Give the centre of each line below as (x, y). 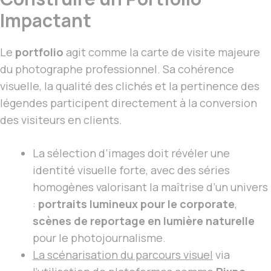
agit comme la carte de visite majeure (162, 52)
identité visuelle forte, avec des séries (131, 170)
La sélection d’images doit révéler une (131, 153)
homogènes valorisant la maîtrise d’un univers (150, 187)
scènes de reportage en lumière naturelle (144, 221)
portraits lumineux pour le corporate (136, 204)
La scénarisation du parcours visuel (123, 255)
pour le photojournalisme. (99, 238)
